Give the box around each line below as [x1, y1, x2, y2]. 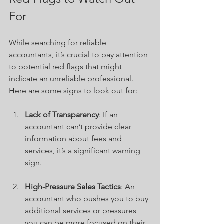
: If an [99, 109, 120, 119]
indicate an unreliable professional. [9, 73, 135, 83]
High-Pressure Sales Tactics [25, 181, 121, 191]
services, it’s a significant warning [25, 145, 142, 155]
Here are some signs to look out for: [9, 85, 137, 95]
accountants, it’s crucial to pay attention [9, 49, 150, 59]
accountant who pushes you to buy [25, 193, 150, 203]
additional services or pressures [25, 205, 138, 215]
